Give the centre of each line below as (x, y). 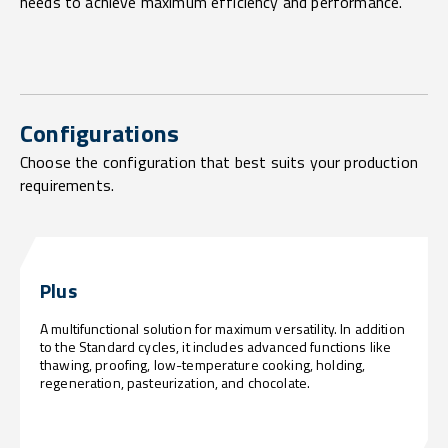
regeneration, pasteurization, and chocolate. (175, 382)
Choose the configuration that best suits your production (219, 161)
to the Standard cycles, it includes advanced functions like (216, 346)
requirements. (67, 184)
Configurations (100, 132)
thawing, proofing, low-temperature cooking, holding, (203, 364)
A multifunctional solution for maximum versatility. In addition (222, 328)
